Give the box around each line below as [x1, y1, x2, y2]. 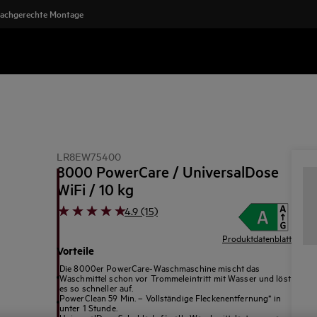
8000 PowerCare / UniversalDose [57, 161, 279, 181]
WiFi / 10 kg [57, 179, 134, 199]
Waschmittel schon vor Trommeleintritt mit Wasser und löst [59, 271, 291, 284]
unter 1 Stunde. [59, 301, 117, 313]
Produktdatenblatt [222, 231, 292, 244]
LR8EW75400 [57, 149, 121, 163]
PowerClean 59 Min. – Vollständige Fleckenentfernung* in [59, 291, 282, 304]
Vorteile [57, 243, 94, 258]
